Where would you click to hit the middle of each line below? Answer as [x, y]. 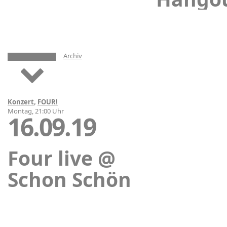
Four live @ [62, 158]
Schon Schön [69, 179]
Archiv [73, 55]
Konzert [21, 102]
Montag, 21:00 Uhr [36, 111]
